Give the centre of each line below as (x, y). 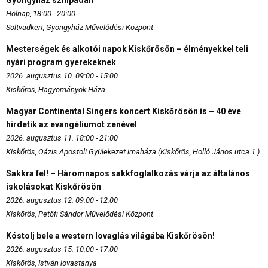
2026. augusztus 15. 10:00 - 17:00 (62, 249)
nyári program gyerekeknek (61, 63)
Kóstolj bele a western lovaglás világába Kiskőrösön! (110, 236)
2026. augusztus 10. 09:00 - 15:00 (62, 76)
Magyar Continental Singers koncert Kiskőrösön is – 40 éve (124, 112)
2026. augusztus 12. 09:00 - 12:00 (62, 200)
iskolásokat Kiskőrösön (54, 187)
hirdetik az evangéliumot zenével (71, 125)
